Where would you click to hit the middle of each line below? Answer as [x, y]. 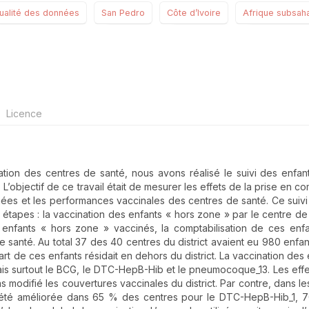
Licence [23, 114]
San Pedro [123, 13]
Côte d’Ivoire [194, 13]
